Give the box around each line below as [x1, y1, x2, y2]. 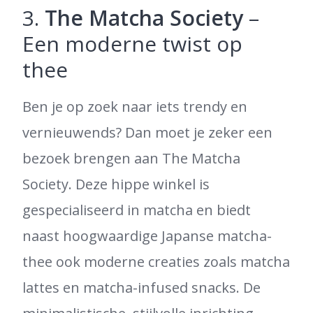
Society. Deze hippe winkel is [22, 175, 210, 194]
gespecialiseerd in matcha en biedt [22, 201, 251, 219]
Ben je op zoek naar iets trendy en [22, 97, 247, 116]
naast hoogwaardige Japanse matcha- [22, 226, 272, 245]
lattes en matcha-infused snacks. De [22, 278, 261, 297]
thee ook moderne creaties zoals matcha [22, 252, 290, 271]
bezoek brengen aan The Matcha [22, 149, 240, 168]
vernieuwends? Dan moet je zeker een [22, 123, 272, 142]
